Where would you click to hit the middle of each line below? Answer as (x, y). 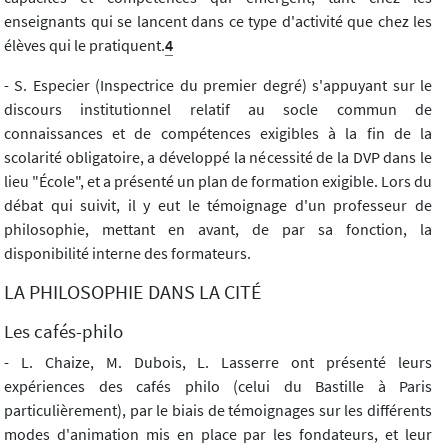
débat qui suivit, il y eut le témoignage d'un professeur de (218, 204)
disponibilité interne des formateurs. (127, 252)
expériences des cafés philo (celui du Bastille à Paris (218, 385)
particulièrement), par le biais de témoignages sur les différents (218, 409)
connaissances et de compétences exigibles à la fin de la (218, 132)
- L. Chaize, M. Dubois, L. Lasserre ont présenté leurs (218, 361)
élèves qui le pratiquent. (84, 44)
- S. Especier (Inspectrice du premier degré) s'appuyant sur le (218, 84)
